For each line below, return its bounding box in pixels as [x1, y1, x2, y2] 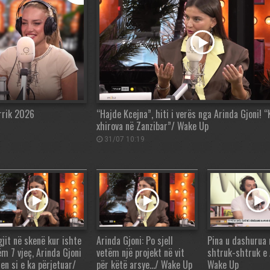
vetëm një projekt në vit [96, 245, 184, 260]
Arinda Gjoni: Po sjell [96, 233, 173, 248]
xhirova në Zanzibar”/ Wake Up [96, 119, 209, 134]
